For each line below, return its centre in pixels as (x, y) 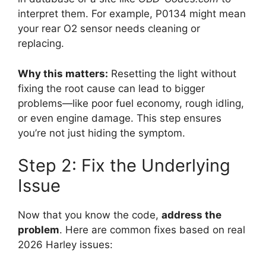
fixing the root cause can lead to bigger (111, 88)
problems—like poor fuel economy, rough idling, (131, 103)
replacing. (41, 43)
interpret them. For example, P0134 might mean (132, 14)
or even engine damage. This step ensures (120, 118)
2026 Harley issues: (65, 245)
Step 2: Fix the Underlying (124, 165)
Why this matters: (63, 73)
